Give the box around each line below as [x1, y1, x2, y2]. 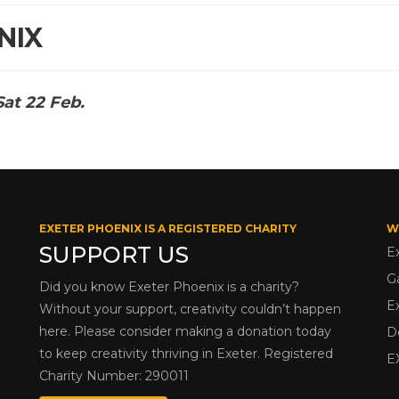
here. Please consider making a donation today [39, 322, 331, 339]
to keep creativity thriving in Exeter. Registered [39, 345, 333, 362]
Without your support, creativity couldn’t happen [39, 300, 341, 317]
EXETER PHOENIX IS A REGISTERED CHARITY [39, 221, 297, 235]
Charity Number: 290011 [39, 367, 189, 384]
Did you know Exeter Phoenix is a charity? [39, 278, 299, 295]
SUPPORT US [39, 240, 189, 268]
